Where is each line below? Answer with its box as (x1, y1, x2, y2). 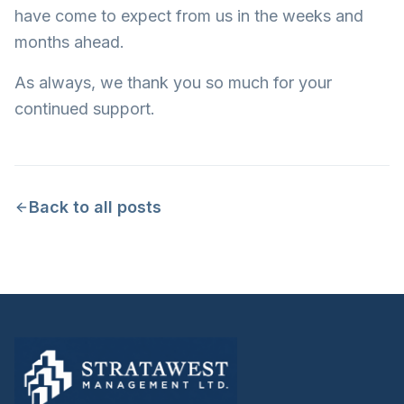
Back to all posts (29, 197, 161, 216)
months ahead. (14, 32, 124, 51)
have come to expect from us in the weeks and (14, 6, 363, 25)
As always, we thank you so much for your (14, 73, 332, 92)
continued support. (14, 99, 155, 118)
